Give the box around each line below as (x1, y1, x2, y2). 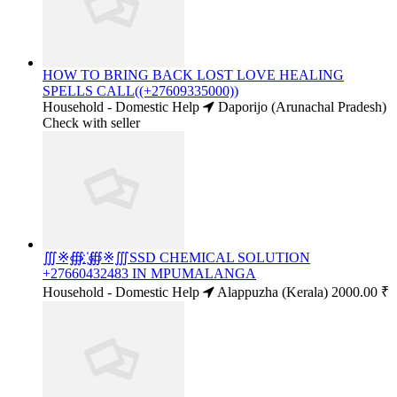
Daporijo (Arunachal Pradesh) (214, 98, 386, 114)
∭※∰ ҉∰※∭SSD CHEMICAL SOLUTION (43, 250, 310, 266)
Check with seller (43, 114, 140, 130)
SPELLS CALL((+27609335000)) (43, 82, 238, 98)
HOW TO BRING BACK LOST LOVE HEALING (43, 66, 344, 82)
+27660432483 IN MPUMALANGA (43, 266, 256, 282)
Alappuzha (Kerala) (214, 284, 328, 300)
